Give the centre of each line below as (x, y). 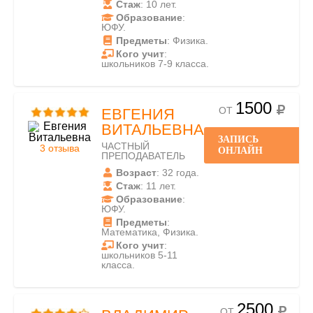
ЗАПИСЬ (238, 139)
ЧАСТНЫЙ (125, 146)
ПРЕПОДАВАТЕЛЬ (143, 156)
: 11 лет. (158, 186)
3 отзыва (59, 148)
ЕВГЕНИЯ (138, 114)
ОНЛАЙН (240, 151)
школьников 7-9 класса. (155, 64)
